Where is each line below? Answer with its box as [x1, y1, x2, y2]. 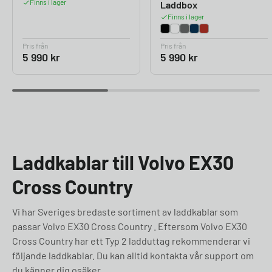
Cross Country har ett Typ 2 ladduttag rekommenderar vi [12, 234, 250, 246]
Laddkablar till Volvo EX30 [12, 151, 234, 174]
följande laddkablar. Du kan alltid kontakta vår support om [12, 249, 254, 261]
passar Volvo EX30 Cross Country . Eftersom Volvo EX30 [12, 220, 247, 232]
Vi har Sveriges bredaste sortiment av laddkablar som [12, 205, 238, 217]
